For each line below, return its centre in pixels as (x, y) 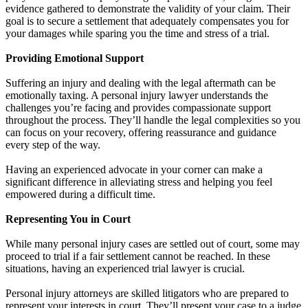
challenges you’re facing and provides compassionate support (138, 107)
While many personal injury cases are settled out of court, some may (153, 243)
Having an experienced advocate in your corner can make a (134, 169)
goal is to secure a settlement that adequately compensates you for (147, 21)
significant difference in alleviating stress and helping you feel (139, 181)
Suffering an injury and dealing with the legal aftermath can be (141, 82)
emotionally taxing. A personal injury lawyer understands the (137, 95)
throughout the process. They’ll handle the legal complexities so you (153, 120)
